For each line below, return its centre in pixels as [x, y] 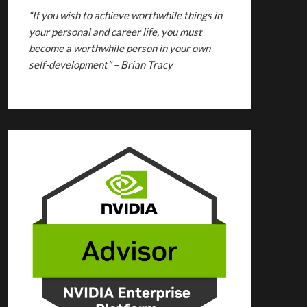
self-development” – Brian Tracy [100, 64]
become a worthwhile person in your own [119, 48]
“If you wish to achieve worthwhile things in [125, 15]
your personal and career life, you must [115, 32]
